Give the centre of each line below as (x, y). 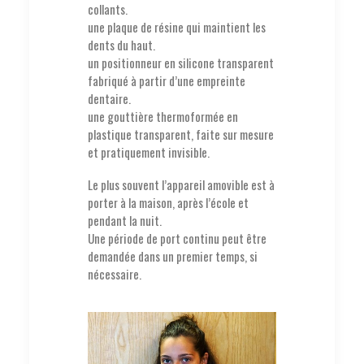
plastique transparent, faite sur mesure (181, 134)
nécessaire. (115, 274)
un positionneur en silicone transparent (181, 63)
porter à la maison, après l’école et (168, 202)
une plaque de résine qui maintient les (177, 27)
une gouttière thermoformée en (163, 116)
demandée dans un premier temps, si (173, 256)
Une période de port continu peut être (177, 238)
